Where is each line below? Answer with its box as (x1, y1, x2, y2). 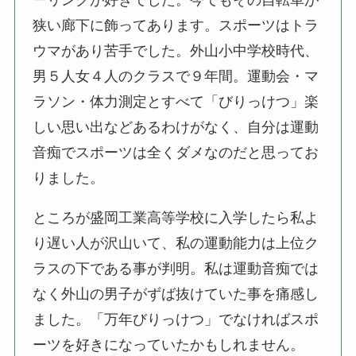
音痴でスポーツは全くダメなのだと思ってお (33, 145, 319, 161)
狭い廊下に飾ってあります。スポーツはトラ (33, 17, 319, 34)
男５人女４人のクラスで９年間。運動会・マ (33, 68, 319, 85)
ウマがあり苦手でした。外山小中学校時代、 (33, 43, 319, 60)
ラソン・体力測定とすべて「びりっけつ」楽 (33, 94, 319, 110)
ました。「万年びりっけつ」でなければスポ (33, 311, 319, 328)
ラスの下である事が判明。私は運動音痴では (33, 261, 319, 277)
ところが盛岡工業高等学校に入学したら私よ (33, 210, 319, 226)
